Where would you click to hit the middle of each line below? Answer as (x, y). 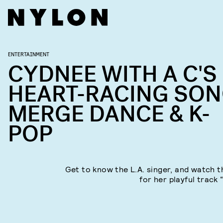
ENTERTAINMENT (29, 54)
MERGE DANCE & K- (109, 114)
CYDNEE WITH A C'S (112, 74)
